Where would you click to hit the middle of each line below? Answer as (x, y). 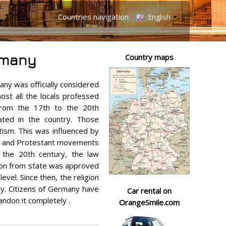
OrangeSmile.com (149, 203)
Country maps (149, 57)
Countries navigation (93, 17)
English (158, 17)
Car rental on (149, 191)
